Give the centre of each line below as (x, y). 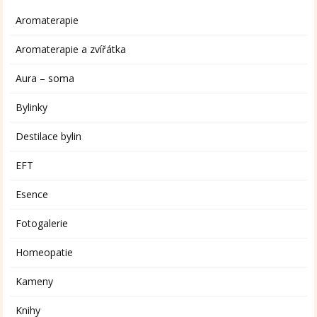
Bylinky (32, 108)
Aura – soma (45, 79)
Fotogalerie (42, 224)
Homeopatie (45, 253)
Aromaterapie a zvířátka (71, 50)
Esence (32, 195)
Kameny (35, 282)
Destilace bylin (49, 137)
